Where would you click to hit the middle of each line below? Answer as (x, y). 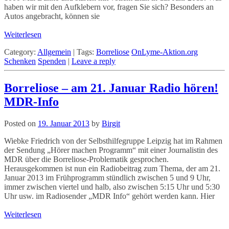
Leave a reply (94, 61)
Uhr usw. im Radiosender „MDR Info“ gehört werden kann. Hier (109, 196)
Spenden (52, 61)
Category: (20, 52)
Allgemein (54, 52)
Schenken (20, 61)
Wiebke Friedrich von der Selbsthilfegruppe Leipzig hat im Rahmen (113, 141)
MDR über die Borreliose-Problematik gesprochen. (86, 159)
